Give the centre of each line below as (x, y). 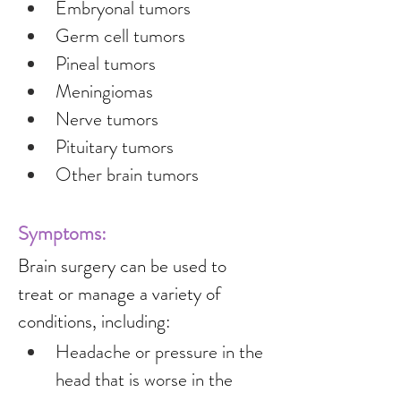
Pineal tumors (106, 64)
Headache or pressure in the (162, 352)
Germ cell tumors (120, 36)
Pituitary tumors (115, 147)
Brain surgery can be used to (124, 266)
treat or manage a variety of (122, 294)
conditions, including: (94, 321)
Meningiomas (104, 91)
